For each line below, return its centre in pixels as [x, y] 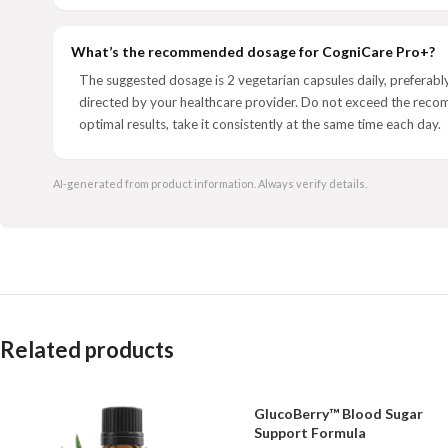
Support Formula [310, 432]
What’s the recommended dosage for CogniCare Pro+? [253, 51]
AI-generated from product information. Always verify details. [210, 183]
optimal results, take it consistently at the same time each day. [260, 124]
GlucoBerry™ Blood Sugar [339, 413]
